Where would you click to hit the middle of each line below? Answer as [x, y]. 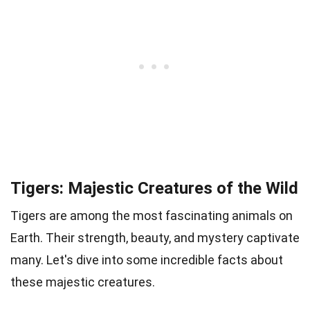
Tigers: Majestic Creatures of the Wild [154, 188]
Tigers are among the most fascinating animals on [152, 216]
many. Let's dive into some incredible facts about [147, 260]
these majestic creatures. [83, 282]
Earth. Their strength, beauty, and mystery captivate [155, 238]
